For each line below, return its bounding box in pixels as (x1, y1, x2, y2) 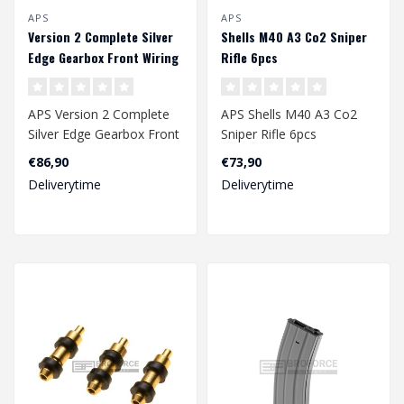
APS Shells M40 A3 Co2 (221, 106, 357, 124)
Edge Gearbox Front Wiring (28, 48, 179, 68)
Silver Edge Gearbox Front (28, 125, 179, 143)
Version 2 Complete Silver (28, 27, 173, 47)
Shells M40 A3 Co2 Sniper (221, 27, 367, 47)
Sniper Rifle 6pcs (221, 125, 317, 143)
